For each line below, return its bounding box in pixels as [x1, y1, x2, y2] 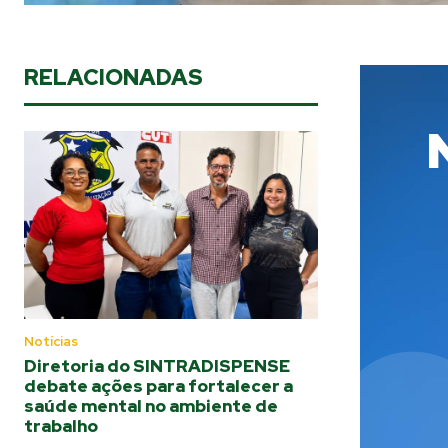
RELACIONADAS [24, 63, 203, 93]
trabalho [24, 415, 98, 438]
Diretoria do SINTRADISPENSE [24, 355, 290, 378]
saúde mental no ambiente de [24, 395, 278, 418]
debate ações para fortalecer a [24, 375, 293, 398]
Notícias [24, 333, 78, 351]
